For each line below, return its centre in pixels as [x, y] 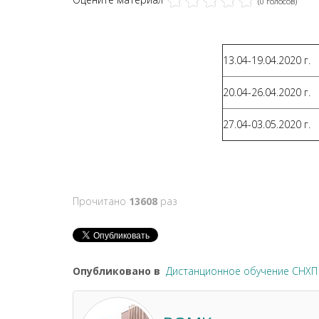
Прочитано [101, 202]
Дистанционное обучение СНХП [242, 271]
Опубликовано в [116, 271]
